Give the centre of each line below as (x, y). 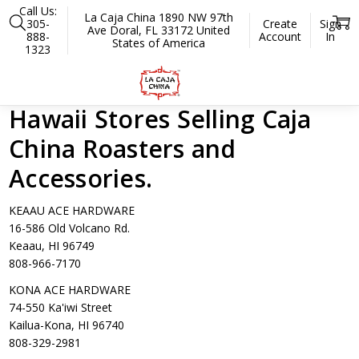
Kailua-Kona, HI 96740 (67, 325)
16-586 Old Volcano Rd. (70, 228)
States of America (158, 42)
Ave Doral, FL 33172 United (158, 30)
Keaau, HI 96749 (52, 246)
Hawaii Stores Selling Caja (160, 119)
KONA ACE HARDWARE (70, 290)
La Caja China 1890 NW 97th (158, 17)
